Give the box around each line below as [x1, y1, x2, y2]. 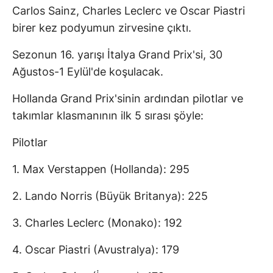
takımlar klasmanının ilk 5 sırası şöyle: [12, 109, 204, 122]
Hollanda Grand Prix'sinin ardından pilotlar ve [12, 92, 243, 105]
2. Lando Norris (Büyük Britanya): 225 [12, 190, 208, 203]
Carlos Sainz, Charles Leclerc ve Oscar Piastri [12, 4, 245, 18]
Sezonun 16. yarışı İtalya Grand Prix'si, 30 [12, 48, 222, 62]
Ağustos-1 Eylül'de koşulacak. [12, 65, 163, 79]
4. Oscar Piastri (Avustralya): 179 [12, 243, 179, 257]
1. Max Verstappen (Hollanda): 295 [12, 163, 190, 176]
